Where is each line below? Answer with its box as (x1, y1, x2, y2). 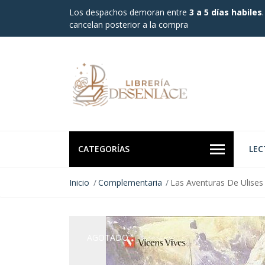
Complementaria (98, 177, 162, 189)
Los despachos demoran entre (69, 7, 189, 18)
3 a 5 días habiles (189, 7, 262, 18)
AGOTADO (87, 232, 128, 244)
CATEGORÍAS (78, 143, 130, 155)
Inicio (69, 177, 89, 189)
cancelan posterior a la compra (69, 19, 188, 30)
